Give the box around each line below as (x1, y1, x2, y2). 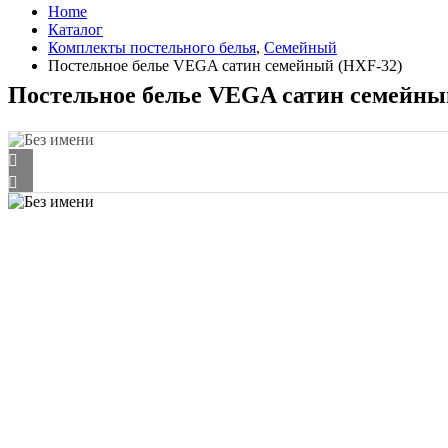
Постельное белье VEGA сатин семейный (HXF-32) (48, 57, 402, 74)
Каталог (48, 21, 103, 38)
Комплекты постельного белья (48, 39, 256, 56)
